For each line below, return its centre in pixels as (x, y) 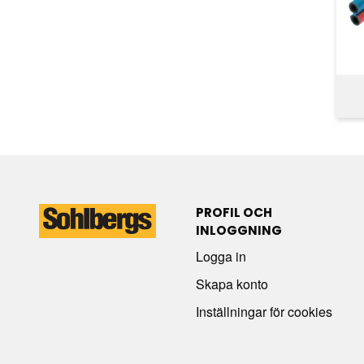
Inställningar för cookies (264, 311)
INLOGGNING (238, 230)
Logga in (221, 256)
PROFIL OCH (234, 212)
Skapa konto (232, 284)
